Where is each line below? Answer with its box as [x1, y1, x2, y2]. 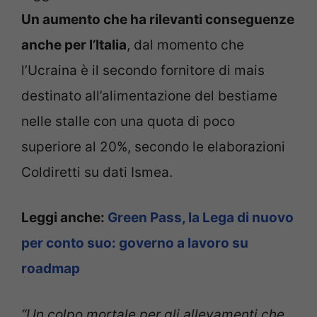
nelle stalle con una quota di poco [21, 113, 235, 129]
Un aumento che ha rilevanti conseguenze [21, 11, 294, 28]
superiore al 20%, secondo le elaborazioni [21, 138, 285, 155]
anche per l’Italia [21, 36, 127, 53]
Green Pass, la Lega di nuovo [108, 209, 294, 226]
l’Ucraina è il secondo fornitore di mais [21, 62, 265, 79]
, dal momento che [127, 36, 244, 53]
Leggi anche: [21, 209, 108, 226]
